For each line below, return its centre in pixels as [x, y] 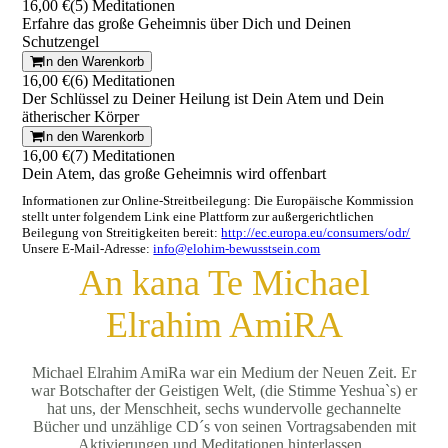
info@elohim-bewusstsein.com [237, 248]
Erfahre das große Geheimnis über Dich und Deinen [187, 23]
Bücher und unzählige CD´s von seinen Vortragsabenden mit [224, 426]
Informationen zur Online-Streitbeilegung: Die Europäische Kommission [218, 200]
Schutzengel [61, 41]
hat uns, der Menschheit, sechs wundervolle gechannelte [224, 408]
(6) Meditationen [123, 80]
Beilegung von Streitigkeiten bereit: [122, 232]
